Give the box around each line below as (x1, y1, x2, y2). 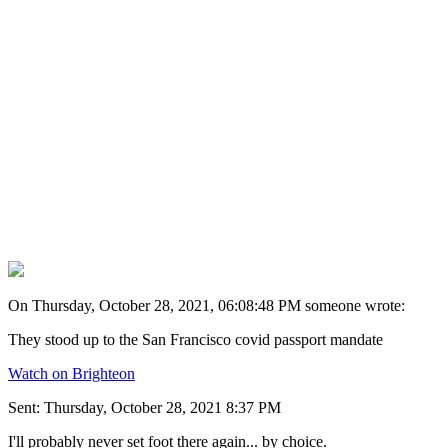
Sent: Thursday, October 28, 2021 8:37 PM (8, 399, 281, 417)
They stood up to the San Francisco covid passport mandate (8, 331, 383, 349)
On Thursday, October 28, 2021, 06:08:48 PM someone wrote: (8, 297, 405, 315)
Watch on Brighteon (8, 365, 135, 383)
